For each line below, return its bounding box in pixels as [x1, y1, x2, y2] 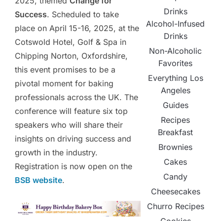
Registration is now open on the [15, 161, 132, 172]
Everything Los [147, 73, 203, 83]
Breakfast [158, 127, 193, 138]
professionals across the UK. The [15, 92, 138, 103]
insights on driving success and [15, 134, 131, 144]
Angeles [160, 85, 190, 96]
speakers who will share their [15, 120, 123, 130]
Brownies [158, 142, 193, 152]
